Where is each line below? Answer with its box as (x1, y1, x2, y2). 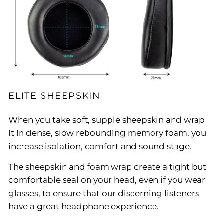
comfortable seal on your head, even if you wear (8, 175, 205, 185)
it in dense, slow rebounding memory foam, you (8, 128, 206, 138)
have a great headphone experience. (8, 201, 159, 211)
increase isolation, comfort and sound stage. (8, 141, 192, 151)
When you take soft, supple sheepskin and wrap (8, 114, 205, 125)
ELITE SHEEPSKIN (8, 90, 101, 101)
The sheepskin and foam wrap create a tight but (8, 161, 206, 172)
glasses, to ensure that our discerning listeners (8, 188, 199, 198)
